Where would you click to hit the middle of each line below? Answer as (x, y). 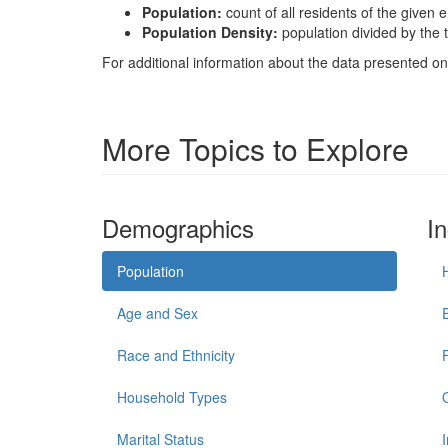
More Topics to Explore (255, 149)
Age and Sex (157, 313)
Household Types (172, 397)
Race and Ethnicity (176, 355)
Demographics (178, 228)
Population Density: (212, 32)
